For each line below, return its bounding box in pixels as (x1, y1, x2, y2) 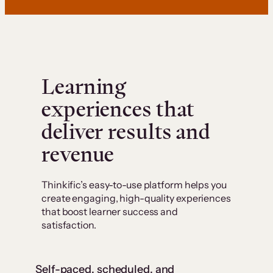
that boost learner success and (41, 205, 178, 218)
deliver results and (41, 117, 211, 147)
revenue (41, 140, 115, 169)
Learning (41, 72, 126, 102)
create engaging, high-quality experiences (41, 192, 231, 205)
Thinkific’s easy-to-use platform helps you (41, 179, 227, 191)
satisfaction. (41, 219, 96, 232)
